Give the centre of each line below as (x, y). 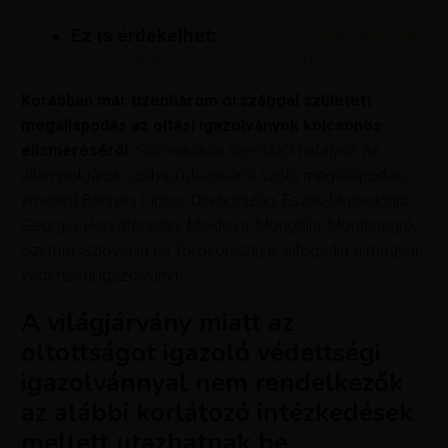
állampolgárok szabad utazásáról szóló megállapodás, (214, 176)
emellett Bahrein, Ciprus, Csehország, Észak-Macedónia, (216, 201)
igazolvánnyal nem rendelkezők (212, 383)
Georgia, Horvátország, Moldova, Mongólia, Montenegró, (219, 226)
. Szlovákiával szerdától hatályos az (254, 151)
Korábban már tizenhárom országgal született (197, 101)
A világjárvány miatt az (158, 323)
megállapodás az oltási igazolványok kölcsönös (202, 126)
